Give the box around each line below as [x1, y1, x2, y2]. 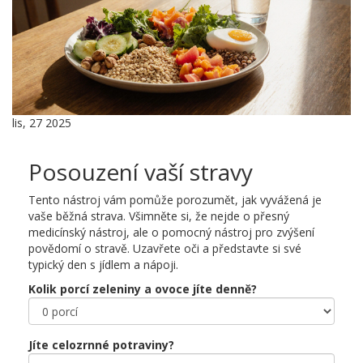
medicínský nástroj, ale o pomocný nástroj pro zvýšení [28, 224, 314, 241]
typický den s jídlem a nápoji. [28, 257, 178, 273]
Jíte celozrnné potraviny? [28, 337, 174, 353]
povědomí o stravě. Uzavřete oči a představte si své [28, 241, 301, 257]
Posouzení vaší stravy [28, 156, 253, 188]
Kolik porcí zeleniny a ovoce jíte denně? [28, 281, 257, 297]
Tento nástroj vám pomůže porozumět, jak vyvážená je [28, 192, 322, 208]
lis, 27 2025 [12, 115, 71, 131]
